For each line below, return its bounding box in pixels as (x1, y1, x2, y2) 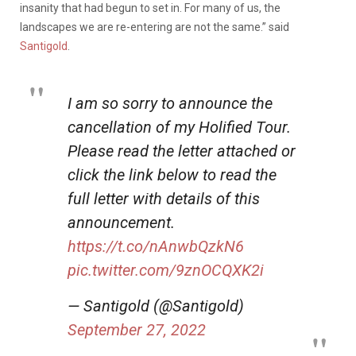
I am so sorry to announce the (68, 94, 273, 113)
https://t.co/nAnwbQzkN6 (68, 237, 244, 256)
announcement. (68, 213, 175, 232)
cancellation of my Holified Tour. (68, 118, 291, 137)
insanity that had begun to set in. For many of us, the (20, 2, 281, 14)
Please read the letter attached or (68, 141, 296, 161)
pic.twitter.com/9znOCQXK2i (68, 261, 264, 280)
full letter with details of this (68, 189, 260, 208)
